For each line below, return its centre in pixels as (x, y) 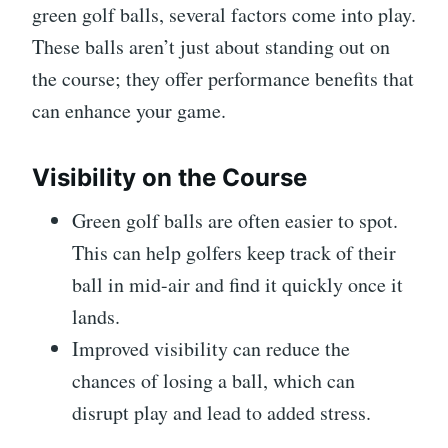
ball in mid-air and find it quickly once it (237, 284)
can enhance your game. (129, 110)
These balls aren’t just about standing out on (211, 46)
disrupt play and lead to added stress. (221, 412)
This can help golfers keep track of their (234, 252)
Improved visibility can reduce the (211, 348)
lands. (96, 316)
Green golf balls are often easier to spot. (235, 220)
